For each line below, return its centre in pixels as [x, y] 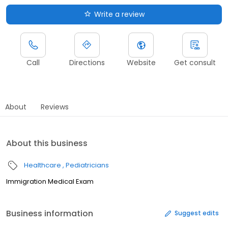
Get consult [195, 62]
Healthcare [42, 165]
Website [141, 62]
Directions [87, 62]
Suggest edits [197, 213]
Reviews [55, 107]
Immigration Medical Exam [50, 181]
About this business [47, 143]
